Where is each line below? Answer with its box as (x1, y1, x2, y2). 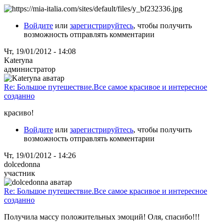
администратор (4, 64, 55, 73)
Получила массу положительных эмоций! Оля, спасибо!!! (4, 212, 200, 221)
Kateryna (4, 55, 33, 64)
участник (4, 168, 35, 177)
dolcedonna (4, 160, 40, 168)
